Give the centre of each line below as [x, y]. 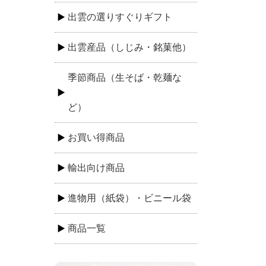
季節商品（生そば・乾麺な [125, 77]
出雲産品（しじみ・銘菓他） [129, 47]
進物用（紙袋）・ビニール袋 [129, 198]
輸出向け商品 [96, 168]
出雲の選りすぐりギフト [120, 17]
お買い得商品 [96, 137]
